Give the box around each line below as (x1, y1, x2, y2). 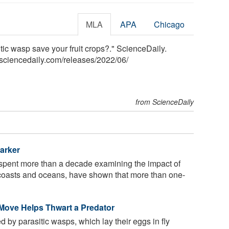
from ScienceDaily (135, 96, 194, 107)
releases (63, 53, 95, 65)
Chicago (154, 18, 185, 30)
